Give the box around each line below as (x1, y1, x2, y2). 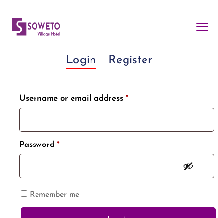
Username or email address (19, 94, 126, 103)
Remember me (30, 191, 79, 199)
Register (109, 54, 152, 66)
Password (19, 141, 57, 149)
